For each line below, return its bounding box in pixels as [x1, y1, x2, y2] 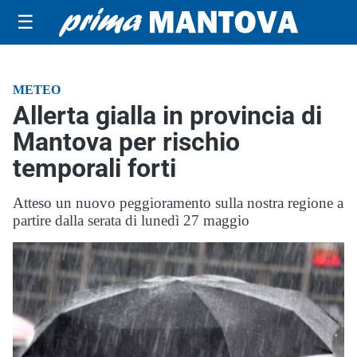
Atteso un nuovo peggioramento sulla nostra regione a [13, 194, 343, 211]
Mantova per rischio [13, 127, 240, 157]
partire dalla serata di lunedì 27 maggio [13, 212, 249, 229]
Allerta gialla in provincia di [13, 100, 322, 131]
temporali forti [13, 153, 176, 183]
